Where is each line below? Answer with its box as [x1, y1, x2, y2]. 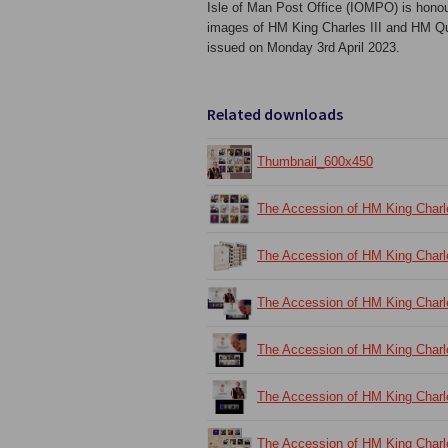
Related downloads [207, 104, 343, 124]
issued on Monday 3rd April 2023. [207, 40, 400, 55]
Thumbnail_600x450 [257, 154, 373, 169]
